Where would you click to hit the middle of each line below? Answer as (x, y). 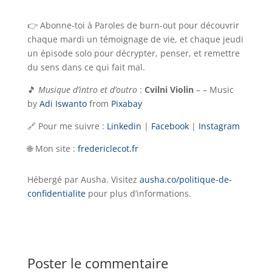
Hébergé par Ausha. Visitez (83, 180)
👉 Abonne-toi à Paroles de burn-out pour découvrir (133, 25)
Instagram (219, 126)
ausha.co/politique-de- (185, 180)
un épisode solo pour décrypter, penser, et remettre (133, 53)
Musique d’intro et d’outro (87, 90)
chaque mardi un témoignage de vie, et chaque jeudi (135, 39)
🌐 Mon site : (52, 149)
